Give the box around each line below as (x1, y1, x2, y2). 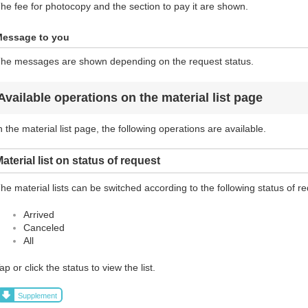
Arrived (23, 209, 54, 221)
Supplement (18, 291, 58, 300)
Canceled (23, 222, 65, 234)
